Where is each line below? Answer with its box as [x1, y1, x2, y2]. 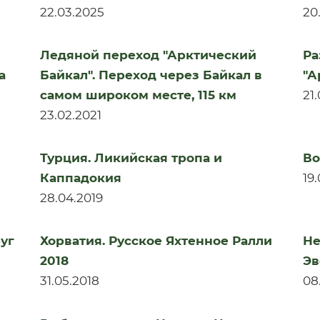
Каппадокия [39, 171, 121, 185]
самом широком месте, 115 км [39, 88, 236, 102]
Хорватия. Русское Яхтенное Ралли [39, 234, 272, 248]
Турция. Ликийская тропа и [39, 151, 222, 165]
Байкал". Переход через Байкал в [39, 68, 262, 82]
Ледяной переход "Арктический [39, 48, 256, 62]
